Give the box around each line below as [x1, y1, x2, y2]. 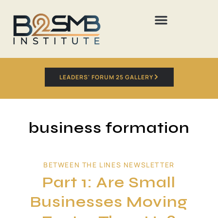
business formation [28, 118, 190, 137]
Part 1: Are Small [42, 172, 176, 192]
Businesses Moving [30, 192, 188, 211]
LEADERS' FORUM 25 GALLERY [59, 73, 153, 81]
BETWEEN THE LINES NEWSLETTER [43, 160, 175, 169]
